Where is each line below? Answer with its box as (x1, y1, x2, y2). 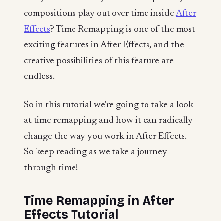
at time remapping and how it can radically (24, 116, 193, 126)
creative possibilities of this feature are (24, 56, 174, 66)
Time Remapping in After (24, 193, 174, 209)
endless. (24, 72, 55, 81)
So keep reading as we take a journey (24, 147, 167, 157)
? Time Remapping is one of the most (50, 24, 195, 34)
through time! (24, 163, 78, 173)
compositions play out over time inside (24, 8, 176, 18)
